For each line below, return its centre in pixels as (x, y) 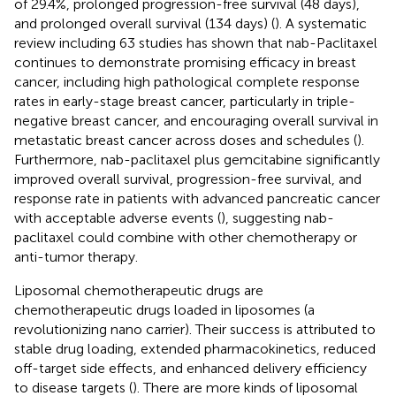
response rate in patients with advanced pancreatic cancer (197, 198)
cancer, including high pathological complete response (187, 81)
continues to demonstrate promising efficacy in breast (185, 62)
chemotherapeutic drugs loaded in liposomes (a (164, 309)
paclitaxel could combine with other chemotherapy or (186, 237)
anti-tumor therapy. (76, 256)
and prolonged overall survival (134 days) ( (145, 23)
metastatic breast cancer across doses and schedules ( (186, 140)
